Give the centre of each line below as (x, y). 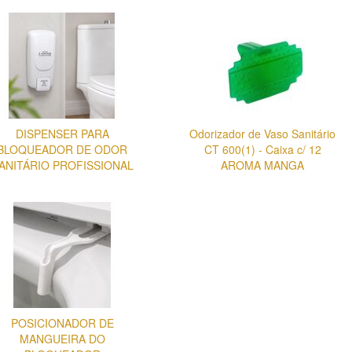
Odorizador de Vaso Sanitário (262, 134)
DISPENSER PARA (62, 134)
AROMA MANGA (262, 165)
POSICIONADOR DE (62, 323)
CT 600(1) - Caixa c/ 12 (262, 150)
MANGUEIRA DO (62, 339)
